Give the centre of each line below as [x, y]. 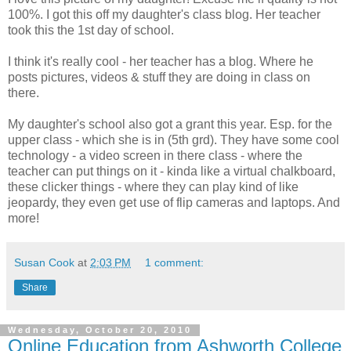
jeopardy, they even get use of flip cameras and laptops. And [174, 202]
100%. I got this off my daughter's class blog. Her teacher [164, 14]
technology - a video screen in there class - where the [155, 155]
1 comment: [175, 262]
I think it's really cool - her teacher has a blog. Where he [161, 61]
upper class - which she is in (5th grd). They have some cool [174, 139]
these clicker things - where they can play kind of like [153, 186]
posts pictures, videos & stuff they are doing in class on [159, 77]
